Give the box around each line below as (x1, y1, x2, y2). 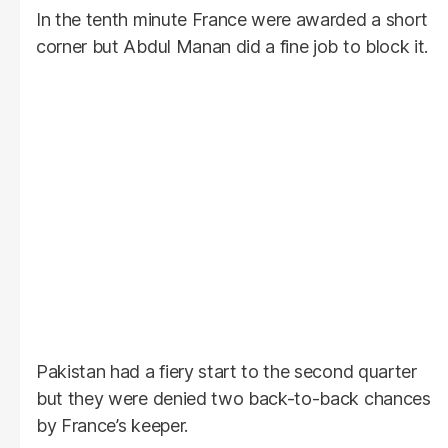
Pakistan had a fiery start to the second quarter (36, 360, 417, 382)
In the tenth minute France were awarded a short (36, 8, 428, 30)
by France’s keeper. (36, 414, 188, 436)
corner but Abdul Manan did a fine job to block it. (36, 35, 428, 57)
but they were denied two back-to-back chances (36, 387, 431, 409)
